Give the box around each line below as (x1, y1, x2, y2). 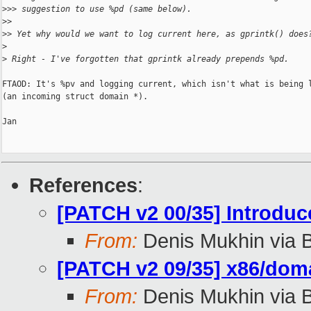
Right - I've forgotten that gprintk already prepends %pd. (7, 54, 289, 65)
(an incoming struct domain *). (2, 92, 148, 102)
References (29, 174, 137, 197)
